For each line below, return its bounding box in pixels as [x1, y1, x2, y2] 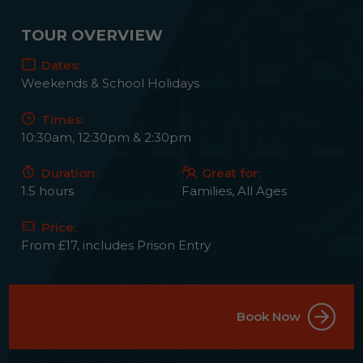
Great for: [199, 165, 260, 181]
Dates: [38, 58, 81, 73]
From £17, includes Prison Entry [21, 237, 211, 253]
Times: [38, 111, 84, 127]
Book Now [237, 309, 301, 324]
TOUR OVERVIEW [21, 26, 164, 45]
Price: [38, 219, 77, 235]
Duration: [38, 165, 98, 181]
